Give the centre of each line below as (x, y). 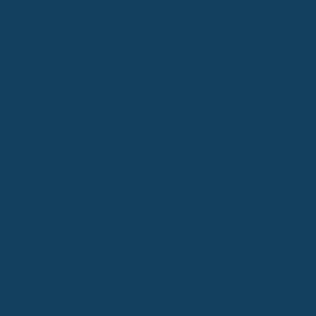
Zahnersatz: (59, 98)
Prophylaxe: (59, 245)
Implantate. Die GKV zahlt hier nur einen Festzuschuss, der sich (168, 113)
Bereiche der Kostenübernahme (97, 8)
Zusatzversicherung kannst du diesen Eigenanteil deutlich (156, 142)
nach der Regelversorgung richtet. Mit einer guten (140, 128)
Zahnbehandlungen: (75, 179)
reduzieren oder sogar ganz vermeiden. (120, 157)
